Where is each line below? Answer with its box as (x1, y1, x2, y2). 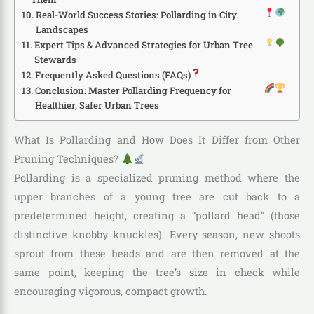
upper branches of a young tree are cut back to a (14, 190, 300, 204)
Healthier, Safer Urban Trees (34, 98, 159, 111)
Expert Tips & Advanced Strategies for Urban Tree (34, 38, 253, 51)
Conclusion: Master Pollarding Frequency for (34, 83, 231, 97)
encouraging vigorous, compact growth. (14, 285, 207, 299)
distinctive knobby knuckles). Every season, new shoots (14, 228, 300, 242)
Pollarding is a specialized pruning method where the (14, 171, 300, 185)
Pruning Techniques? (14, 152, 121, 166)
